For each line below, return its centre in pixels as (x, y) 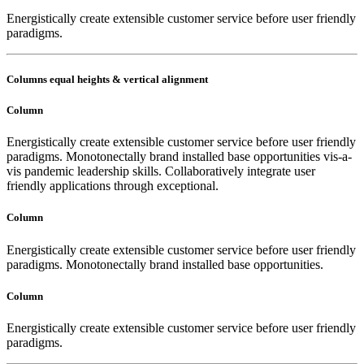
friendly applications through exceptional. (113, 186)
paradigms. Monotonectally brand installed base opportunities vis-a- (179, 157)
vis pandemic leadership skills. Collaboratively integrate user (161, 171)
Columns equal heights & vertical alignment (107, 79)
